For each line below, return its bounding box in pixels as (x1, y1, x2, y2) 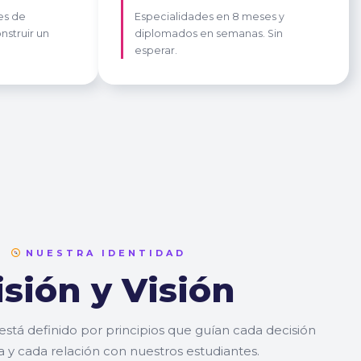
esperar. (135, 44, 177, 56)
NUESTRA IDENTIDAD (20, 247, 187, 259)
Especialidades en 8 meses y (135, 10, 284, 23)
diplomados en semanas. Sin (135, 27, 283, 39)
